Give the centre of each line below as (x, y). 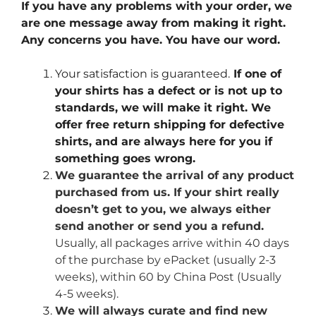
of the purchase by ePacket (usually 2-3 (165, 260)
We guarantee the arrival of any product (175, 176)
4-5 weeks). (87, 294)
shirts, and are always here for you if (164, 142)
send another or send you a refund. (159, 226)
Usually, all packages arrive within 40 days (172, 243)
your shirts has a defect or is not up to (169, 91)
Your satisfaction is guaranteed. (142, 74)
